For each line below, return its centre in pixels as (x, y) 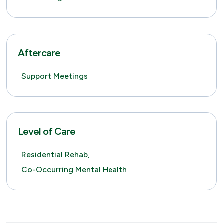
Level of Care (46, 131)
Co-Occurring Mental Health (74, 169)
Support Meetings (54, 76)
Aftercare (39, 53)
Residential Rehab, (55, 155)
